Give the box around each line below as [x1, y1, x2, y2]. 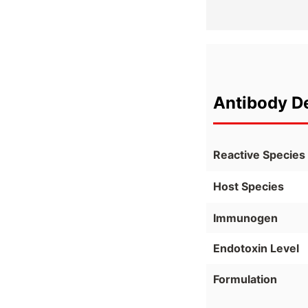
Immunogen [213, 210, 278, 225]
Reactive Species [213, 148, 305, 162]
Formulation [213, 272, 277, 287]
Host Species [213, 179, 284, 194]
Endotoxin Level [213, 241, 299, 255]
